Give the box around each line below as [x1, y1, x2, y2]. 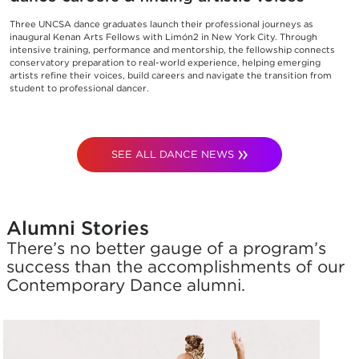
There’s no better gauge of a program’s [6, 237, 326, 258]
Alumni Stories [6, 216, 149, 240]
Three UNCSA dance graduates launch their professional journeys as [10, 18, 313, 30]
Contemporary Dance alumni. [6, 274, 245, 295]
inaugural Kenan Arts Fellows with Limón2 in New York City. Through [10, 30, 317, 42]
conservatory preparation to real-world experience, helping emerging [10, 56, 321, 68]
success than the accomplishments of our [6, 256, 345, 276]
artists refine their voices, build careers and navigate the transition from [10, 69, 332, 81]
